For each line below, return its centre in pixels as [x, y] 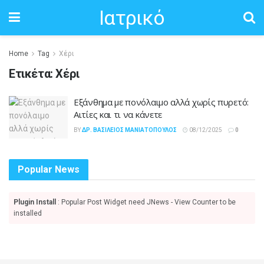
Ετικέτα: [32, 74]
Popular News [49, 169]
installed [28, 213]
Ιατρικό [132, 18]
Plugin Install [35, 202]
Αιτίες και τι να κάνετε [118, 114]
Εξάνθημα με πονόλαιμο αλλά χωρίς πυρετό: [161, 102]
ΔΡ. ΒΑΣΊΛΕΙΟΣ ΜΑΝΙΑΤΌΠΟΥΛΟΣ [129, 130]
